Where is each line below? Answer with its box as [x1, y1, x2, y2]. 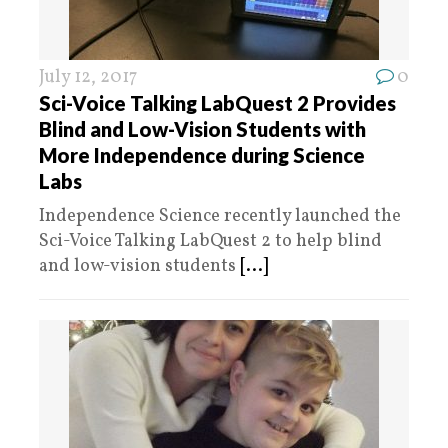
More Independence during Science [39, 143, 365, 167]
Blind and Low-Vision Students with [39, 117, 366, 141]
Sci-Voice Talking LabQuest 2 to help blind [39, 229, 382, 254]
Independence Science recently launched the [39, 204, 401, 229]
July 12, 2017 [39, 65, 137, 90]
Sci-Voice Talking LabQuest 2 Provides [39, 91, 396, 115]
